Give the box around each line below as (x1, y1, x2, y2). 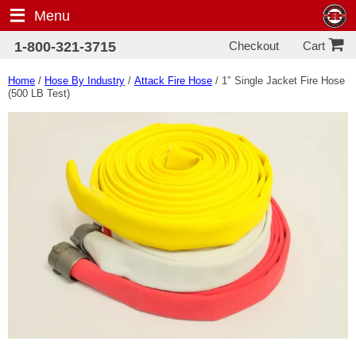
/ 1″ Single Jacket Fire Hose (212, 75, 345, 87)
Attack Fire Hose (134, 75, 212, 87)
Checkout (229, 38, 280, 52)
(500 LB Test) (8, 87, 70, 99)
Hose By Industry (44, 75, 125, 87)
